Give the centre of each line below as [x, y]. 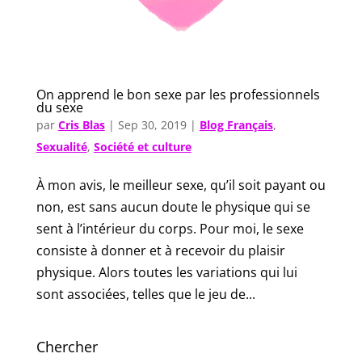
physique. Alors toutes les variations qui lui [166, 273]
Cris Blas [81, 125]
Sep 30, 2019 [152, 125]
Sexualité [61, 147]
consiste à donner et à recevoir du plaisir [160, 251]
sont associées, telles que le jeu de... [145, 295]
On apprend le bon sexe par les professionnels [178, 95]
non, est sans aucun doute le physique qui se [173, 207]
